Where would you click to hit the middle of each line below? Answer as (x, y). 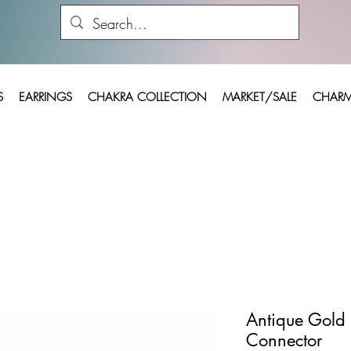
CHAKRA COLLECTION (147, 97)
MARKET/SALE (260, 97)
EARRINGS (45, 97)
